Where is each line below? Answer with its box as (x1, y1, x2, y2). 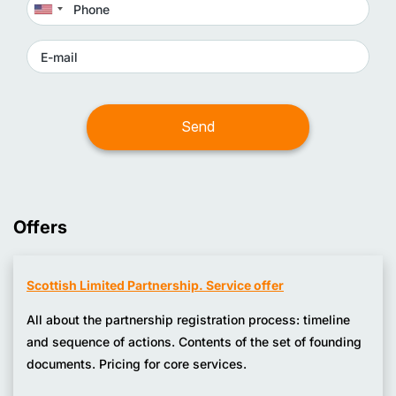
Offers (13, 217, 67, 239)
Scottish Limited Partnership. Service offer (27, 278, 284, 293)
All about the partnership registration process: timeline (27, 312, 350, 328)
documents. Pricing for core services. (27, 356, 247, 372)
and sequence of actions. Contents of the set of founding (27, 334, 362, 350)
